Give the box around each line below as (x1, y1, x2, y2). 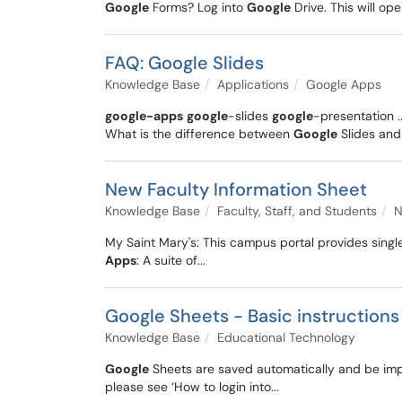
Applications (217, 76, 289, 92)
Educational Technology (217, 329, 355, 345)
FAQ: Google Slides (105, 51, 264, 74)
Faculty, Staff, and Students (217, 203, 377, 219)
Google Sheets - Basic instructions (105, 304, 399, 328)
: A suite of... (136, 252, 205, 268)
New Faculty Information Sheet (105, 178, 367, 201)
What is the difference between (105, 126, 293, 142)
